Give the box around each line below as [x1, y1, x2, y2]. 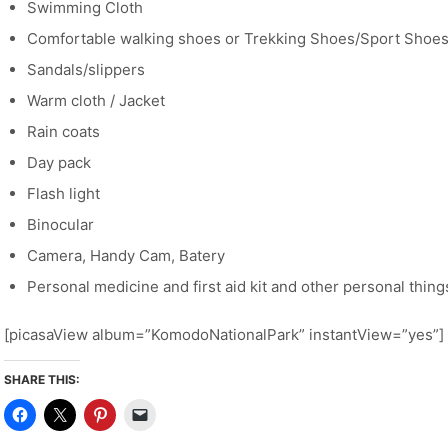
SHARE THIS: [4, 372, 80, 388]
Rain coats [26, 122, 100, 142]
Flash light [26, 184, 100, 204]
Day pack [26, 153, 91, 173]
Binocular [26, 215, 94, 235]
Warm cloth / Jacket [26, 91, 165, 111]
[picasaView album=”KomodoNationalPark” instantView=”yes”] [4, 325, 444, 345]
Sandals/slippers [26, 60, 145, 80]
